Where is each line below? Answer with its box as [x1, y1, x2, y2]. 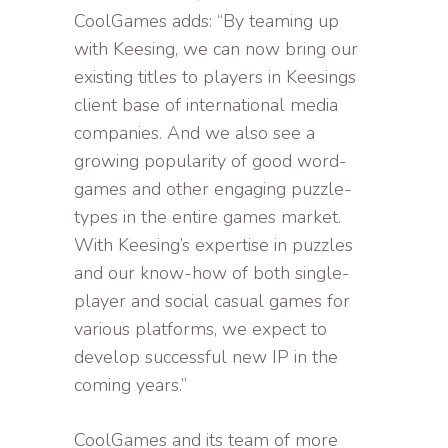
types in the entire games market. [74, 205, 341, 230]
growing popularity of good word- [74, 149, 347, 174]
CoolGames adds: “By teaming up [74, 9, 339, 34]
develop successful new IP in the [74, 345, 338, 370]
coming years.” [74, 373, 187, 398]
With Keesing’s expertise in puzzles [74, 233, 353, 258]
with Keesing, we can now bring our [74, 37, 358, 62]
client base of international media [74, 93, 338, 118]
